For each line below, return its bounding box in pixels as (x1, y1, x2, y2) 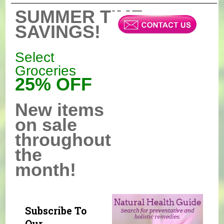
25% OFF (15, 73, 92, 94)
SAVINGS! (15, 21, 101, 42)
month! (15, 159, 76, 180)
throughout (15, 129, 111, 150)
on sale (15, 114, 77, 135)
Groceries (15, 62, 76, 78)
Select (15, 49, 55, 65)
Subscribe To (25, 203, 87, 217)
